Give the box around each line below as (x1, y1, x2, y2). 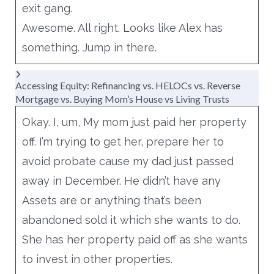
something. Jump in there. (21, 40, 157, 54)
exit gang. (21, 1, 72, 15)
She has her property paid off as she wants (21, 232, 248, 246)
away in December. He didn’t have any (21, 174, 221, 187)
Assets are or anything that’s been (21, 193, 201, 207)
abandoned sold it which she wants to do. (21, 213, 240, 226)
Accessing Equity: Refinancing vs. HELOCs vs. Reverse (15, 79, 240, 91)
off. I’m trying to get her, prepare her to (21, 135, 224, 148)
